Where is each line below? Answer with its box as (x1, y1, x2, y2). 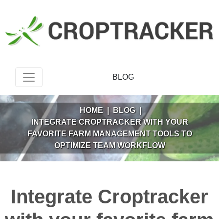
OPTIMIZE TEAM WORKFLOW (54, 141, 165, 150)
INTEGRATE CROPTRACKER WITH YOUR (31, 117, 188, 126)
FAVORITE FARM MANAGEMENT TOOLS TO (27, 129, 192, 138)
